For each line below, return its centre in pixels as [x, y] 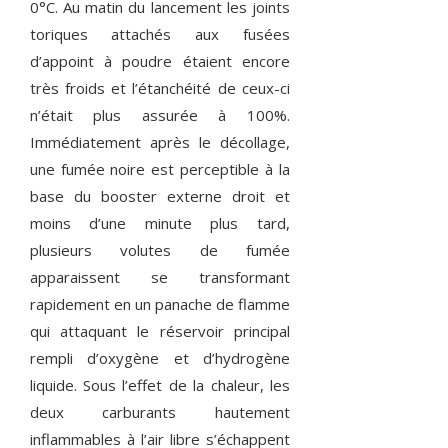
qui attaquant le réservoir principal [160, 331]
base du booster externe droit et [160, 196]
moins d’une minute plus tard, [160, 223]
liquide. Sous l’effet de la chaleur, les [160, 385]
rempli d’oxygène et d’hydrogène [160, 358]
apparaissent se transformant [160, 277]
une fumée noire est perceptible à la [160, 169]
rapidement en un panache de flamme [160, 304]
